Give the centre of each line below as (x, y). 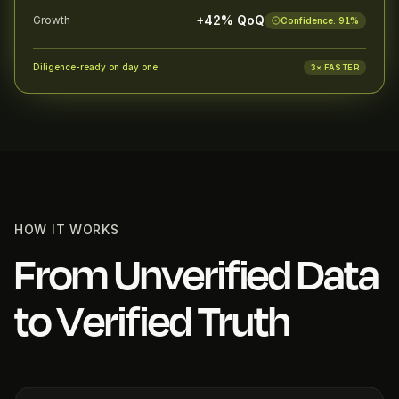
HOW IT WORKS (67, 229)
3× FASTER (334, 67)
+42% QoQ (230, 20)
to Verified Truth (153, 320)
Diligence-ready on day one (95, 67)
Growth (52, 20)
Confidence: (309, 20)
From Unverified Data (197, 274)
